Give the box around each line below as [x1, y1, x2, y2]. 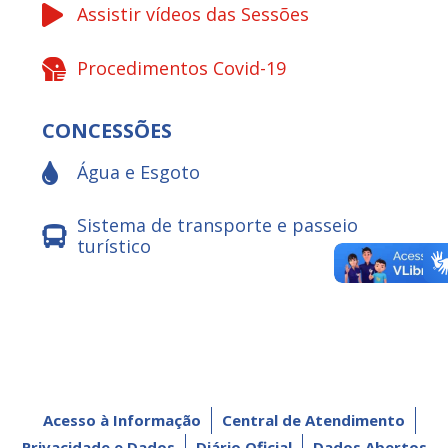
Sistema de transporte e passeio [77, 212, 359, 237]
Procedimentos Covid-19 [77, 56, 287, 81]
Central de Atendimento [221, 409, 405, 430]
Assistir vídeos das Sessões [77, 2, 310, 27]
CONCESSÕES [42, 116, 173, 144]
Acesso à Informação [42, 409, 201, 430]
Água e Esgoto [77, 160, 201, 185]
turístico [77, 233, 152, 258]
